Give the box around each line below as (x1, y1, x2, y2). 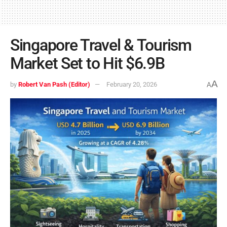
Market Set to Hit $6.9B (10, 53, 165, 73)
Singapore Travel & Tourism (10, 35, 192, 55)
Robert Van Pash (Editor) (18, 81, 90, 89)
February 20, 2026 (106, 81, 157, 89)
